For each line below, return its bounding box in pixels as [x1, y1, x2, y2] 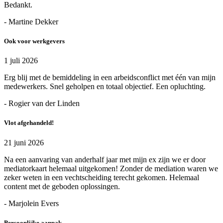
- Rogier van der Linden [4, 99, 80, 108]
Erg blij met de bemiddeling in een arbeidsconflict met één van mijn [4, 73, 216, 82]
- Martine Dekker [4, 17, 58, 26]
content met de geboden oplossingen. [4, 182, 120, 191]
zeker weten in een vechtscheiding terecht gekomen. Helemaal [4, 173, 199, 182]
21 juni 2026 [4, 138, 44, 147]
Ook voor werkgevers [4, 37, 65, 45]
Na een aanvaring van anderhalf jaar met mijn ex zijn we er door [4, 155, 206, 164]
